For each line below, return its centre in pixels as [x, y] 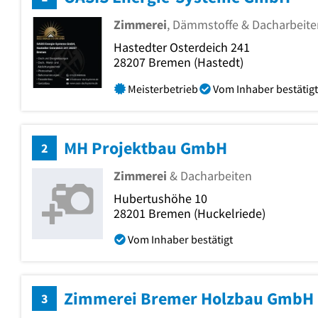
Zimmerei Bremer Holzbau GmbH [189, 298]
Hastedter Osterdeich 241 [182, 48]
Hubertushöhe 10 [160, 198]
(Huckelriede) [228, 213]
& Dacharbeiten [209, 175]
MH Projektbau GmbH [146, 148]
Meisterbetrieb [163, 88]
